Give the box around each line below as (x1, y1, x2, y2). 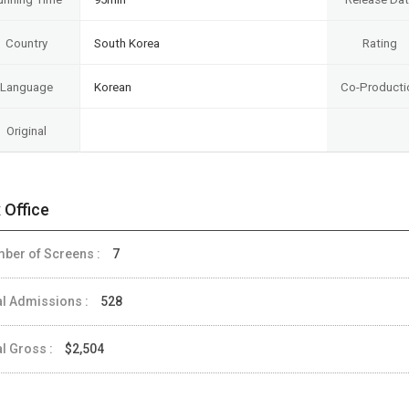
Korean (94, 79, 131, 94)
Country (5, 36, 47, 50)
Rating (362, 36, 397, 50)
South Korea (94, 36, 160, 50)
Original (5, 123, 47, 138)
